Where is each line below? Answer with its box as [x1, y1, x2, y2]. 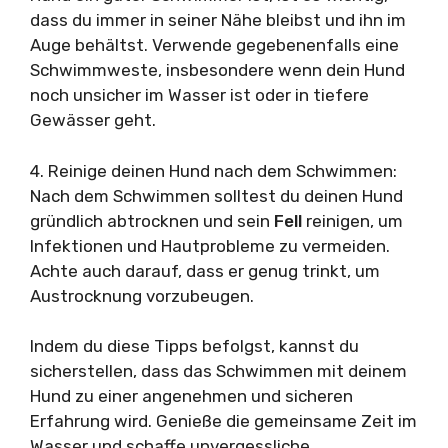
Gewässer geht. [30, 110, 156, 131]
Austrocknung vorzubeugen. [30, 285, 254, 306]
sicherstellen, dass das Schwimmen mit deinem [30, 361, 407, 382]
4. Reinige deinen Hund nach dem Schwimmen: [30, 160, 397, 181]
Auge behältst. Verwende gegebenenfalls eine [30, 35, 399, 56]
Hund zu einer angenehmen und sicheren [30, 386, 353, 407]
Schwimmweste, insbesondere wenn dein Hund [30, 60, 405, 81]
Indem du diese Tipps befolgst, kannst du [30, 336, 359, 357]
